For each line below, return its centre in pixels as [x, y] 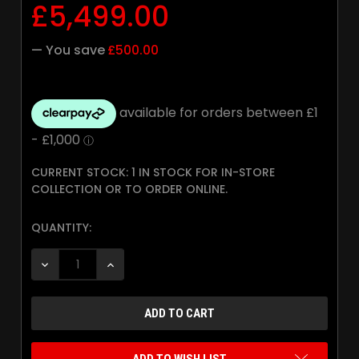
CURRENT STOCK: [81, 173]
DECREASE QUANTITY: [96, 265]
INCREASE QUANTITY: [160, 265]
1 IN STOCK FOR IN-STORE [203, 173]
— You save [68, 50]
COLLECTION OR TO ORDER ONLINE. [129, 190]
